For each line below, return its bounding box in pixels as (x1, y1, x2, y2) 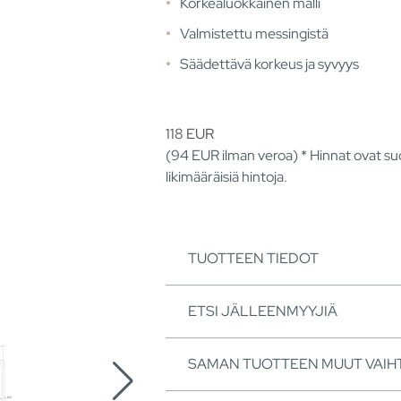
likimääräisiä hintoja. (166, 166, 287, 186)
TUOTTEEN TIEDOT (188, 248, 319, 268)
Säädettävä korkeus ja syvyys (180, 55, 359, 74)
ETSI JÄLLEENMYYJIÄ (188, 301, 337, 320)
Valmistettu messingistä (180, 24, 328, 44)
